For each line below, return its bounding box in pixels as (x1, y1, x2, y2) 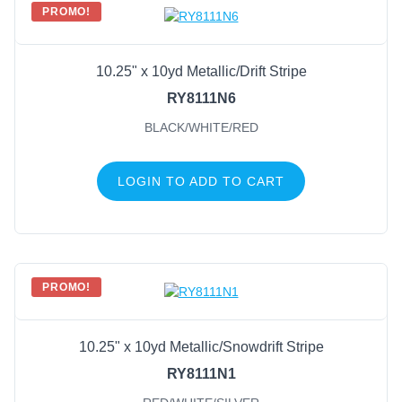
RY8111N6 (166, 90, 236, 106)
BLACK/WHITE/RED (144, 119, 258, 135)
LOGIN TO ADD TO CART (118, 173, 284, 188)
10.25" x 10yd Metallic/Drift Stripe (95, 63, 307, 79)
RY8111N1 (166, 365, 236, 381)
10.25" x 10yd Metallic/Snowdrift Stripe (78, 338, 324, 354)
